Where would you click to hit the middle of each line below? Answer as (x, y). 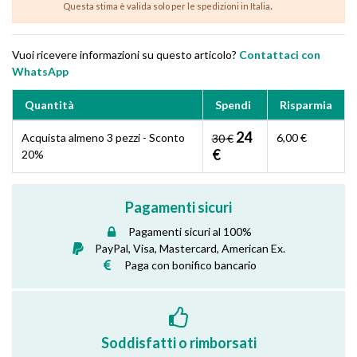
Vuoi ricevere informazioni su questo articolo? (126, 55)
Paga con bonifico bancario (190, 265)
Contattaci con (280, 55)
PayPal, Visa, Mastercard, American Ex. (190, 249)
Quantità (49, 104)
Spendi (233, 104)
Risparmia (306, 104)
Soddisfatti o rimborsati (178, 342)
